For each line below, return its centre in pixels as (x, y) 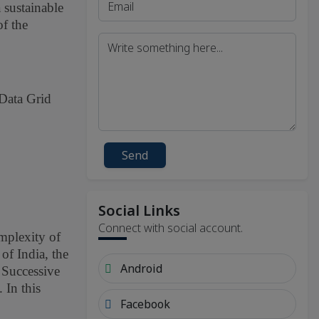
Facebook (144, 304)
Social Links (139, 210)
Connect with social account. (171, 228)
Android (140, 268)
